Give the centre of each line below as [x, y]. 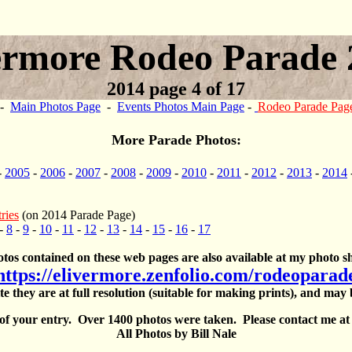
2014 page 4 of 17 [176, 89]
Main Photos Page [55, 106]
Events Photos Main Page [181, 106]
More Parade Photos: [176, 140]
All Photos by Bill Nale [176, 334]
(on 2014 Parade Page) [77, 215]
